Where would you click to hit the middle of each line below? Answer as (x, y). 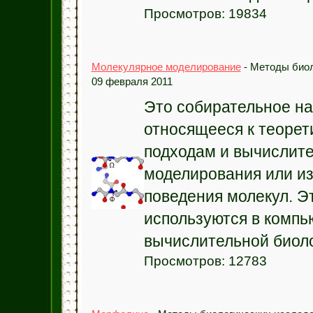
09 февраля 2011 (132, 81)
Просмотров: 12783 (205, 261)
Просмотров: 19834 (205, 14)
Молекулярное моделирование (166, 67)
